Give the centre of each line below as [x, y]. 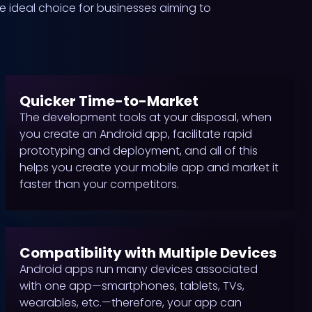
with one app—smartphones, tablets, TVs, [132, 286]
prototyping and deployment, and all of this [139, 151]
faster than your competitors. [99, 184]
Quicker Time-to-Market [109, 101]
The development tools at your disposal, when [146, 117]
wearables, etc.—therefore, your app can [131, 303]
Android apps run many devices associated [139, 269]
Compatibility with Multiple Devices [148, 253]
